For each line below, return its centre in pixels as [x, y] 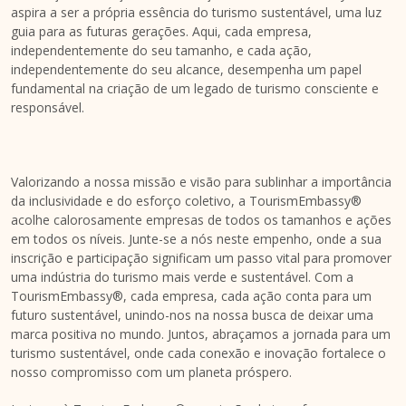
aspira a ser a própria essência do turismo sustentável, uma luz [196, 12]
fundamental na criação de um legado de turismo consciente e [195, 88]
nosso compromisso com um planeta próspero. [151, 372]
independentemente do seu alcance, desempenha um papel [186, 69]
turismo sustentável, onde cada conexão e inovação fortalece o [198, 353]
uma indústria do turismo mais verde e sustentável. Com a [182, 276]
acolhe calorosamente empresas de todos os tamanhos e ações [201, 219]
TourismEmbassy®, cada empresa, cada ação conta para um [191, 295]
